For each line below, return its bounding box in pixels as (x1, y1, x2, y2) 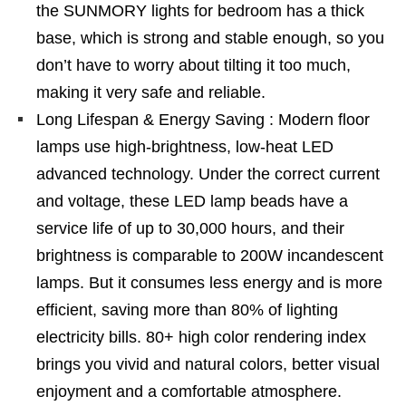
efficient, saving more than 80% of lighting (36, 301, 338, 319)
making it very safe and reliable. (36, 83, 266, 101)
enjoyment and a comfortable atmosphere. (36, 382, 342, 401)
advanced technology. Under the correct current (36, 165, 380, 183)
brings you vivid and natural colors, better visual (36, 355, 380, 373)
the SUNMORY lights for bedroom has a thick (36, 2, 364, 20)
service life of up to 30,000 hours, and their (36, 219, 344, 237)
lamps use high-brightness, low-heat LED (36, 138, 333, 156)
